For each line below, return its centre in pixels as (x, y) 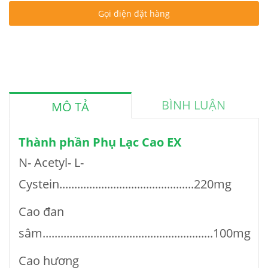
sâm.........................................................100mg (135, 233)
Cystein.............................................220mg (125, 184)
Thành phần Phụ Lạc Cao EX (100, 142)
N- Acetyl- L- (51, 163)
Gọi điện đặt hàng (134, 14)
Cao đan (41, 212)
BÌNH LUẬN (193, 105)
